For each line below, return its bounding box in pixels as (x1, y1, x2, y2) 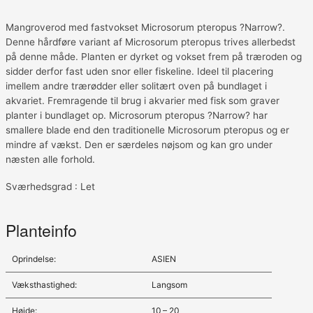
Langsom (151, 279, 187, 290)
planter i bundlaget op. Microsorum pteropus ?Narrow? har (6, 109, 268, 121)
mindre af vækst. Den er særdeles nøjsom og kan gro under (6, 138, 272, 150)
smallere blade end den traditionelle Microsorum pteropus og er (6, 124, 289, 136)
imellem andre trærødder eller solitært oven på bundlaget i (6, 80, 267, 92)
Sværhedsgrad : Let (6, 181, 95, 193)
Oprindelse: (11, 253, 56, 264)
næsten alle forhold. (6, 153, 95, 165)
